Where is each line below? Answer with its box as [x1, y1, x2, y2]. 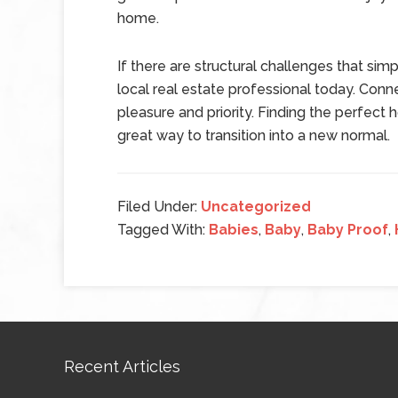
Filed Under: [117, 198, 201, 215]
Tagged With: [117, 221, 209, 238]
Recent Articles [64, 357, 180, 376]
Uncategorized [201, 198, 311, 215]
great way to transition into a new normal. [117, 127, 390, 144]
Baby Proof [307, 221, 388, 238]
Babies [209, 221, 259, 238]
